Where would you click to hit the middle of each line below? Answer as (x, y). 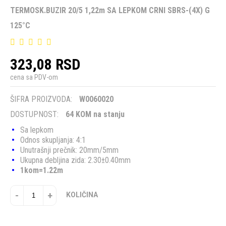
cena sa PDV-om (34, 77)
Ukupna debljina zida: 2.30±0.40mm (75, 160)
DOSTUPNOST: (34, 114)
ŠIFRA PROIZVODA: (41, 99)
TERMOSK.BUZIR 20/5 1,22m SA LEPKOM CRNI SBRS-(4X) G (110, 10)
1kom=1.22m (42, 170)
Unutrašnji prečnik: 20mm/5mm (69, 150)
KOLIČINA (82, 195)
